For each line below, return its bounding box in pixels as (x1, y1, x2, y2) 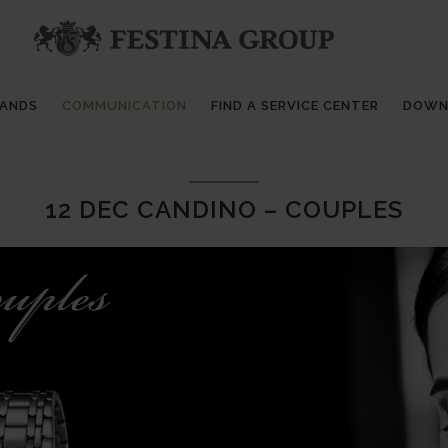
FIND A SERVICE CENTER (211, 98, 380, 113)
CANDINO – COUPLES (130, 195, 403, 224)
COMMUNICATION (62, 98, 188, 113)
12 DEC (45, 195, 130, 224)
